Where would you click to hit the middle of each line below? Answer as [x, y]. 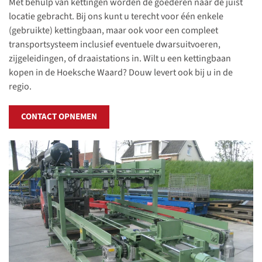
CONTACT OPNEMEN [59, 117]
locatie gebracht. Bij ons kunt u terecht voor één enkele [116, 16]
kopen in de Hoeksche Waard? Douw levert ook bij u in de [121, 73]
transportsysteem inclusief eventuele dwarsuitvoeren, [115, 44]
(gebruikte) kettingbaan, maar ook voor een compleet [113, 30]
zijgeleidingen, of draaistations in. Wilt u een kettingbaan [120, 58]
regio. [20, 87]
